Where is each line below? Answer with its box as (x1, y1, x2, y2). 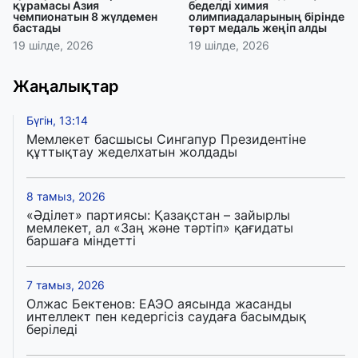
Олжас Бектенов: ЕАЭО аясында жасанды (26, 296, 292, 312)
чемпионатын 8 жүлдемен (13, 10, 157, 24)
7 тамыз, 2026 (26, 278, 105, 292)
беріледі (26, 321, 78, 338)
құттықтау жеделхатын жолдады (26, 144, 237, 161)
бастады (13, 21, 61, 35)
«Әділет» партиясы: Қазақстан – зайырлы (26, 207, 290, 224)
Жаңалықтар (13, 77, 119, 97)
